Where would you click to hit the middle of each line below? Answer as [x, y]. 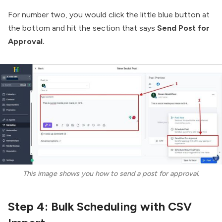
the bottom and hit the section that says [83, 28]
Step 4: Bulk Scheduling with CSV [100, 207]
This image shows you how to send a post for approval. [111, 174]
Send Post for [183, 28]
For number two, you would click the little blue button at [109, 14]
